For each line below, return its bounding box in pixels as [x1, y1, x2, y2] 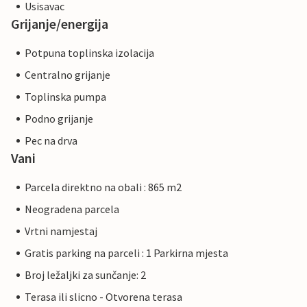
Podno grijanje [25, 112, 93, 126]
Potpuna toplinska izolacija [25, 46, 154, 60]
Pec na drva [25, 134, 77, 148]
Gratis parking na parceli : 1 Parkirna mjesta [25, 246, 228, 260]
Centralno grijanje [25, 68, 110, 82]
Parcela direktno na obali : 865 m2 [25, 180, 182, 195]
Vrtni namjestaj [25, 224, 97, 238]
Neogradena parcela [25, 202, 119, 217]
